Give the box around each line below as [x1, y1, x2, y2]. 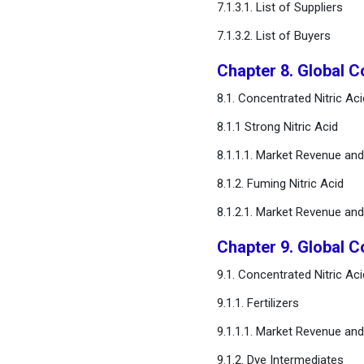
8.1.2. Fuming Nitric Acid [216, 176, 344, 191]
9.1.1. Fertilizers [216, 296, 299, 310]
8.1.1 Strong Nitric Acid [216, 119, 338, 134]
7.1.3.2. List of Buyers [216, 28, 331, 43]
